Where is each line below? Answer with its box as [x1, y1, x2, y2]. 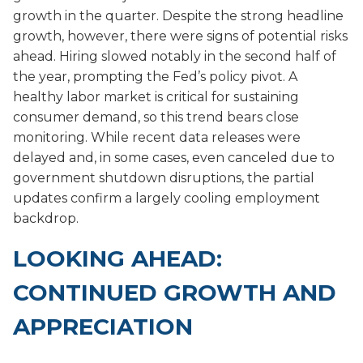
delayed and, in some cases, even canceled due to [13, 149, 335, 165]
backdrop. [13, 210, 79, 226]
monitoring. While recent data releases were [13, 129, 301, 145]
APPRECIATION [13, 312, 193, 340]
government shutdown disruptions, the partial [13, 169, 314, 186]
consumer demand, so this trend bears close [13, 109, 299, 125]
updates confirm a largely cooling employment [13, 190, 320, 206]
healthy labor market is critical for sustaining [13, 88, 299, 105]
